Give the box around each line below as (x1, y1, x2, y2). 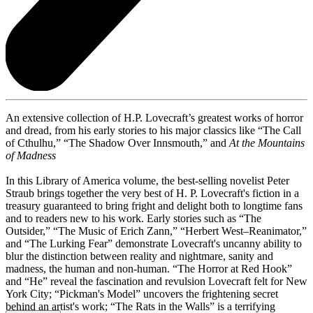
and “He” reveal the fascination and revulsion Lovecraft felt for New (6, 275, 307, 287)
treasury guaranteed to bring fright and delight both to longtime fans (6, 199, 303, 212)
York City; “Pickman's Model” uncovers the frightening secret (6, 287, 278, 300)
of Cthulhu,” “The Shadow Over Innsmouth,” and (6, 136, 229, 149)
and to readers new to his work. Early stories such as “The (6, 212, 261, 224)
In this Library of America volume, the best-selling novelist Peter (6, 174, 289, 187)
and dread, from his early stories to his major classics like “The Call (6, 124, 301, 136)
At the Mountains (229, 136, 305, 149)
